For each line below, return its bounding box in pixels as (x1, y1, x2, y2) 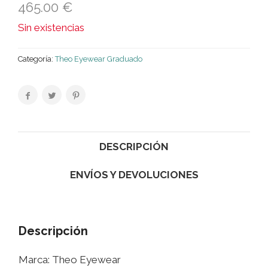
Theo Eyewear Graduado (55, 54, 142, 64)
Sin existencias (18, 22, 84, 34)
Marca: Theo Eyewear (19, 254, 121, 266)
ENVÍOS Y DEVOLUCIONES (69, 169, 199, 181)
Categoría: (18, 54, 55, 64)
